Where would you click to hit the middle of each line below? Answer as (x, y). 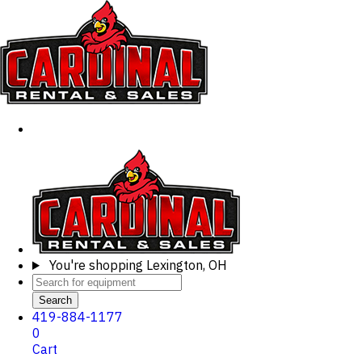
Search (55, 300)
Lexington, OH (186, 265)
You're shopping (96, 265)
